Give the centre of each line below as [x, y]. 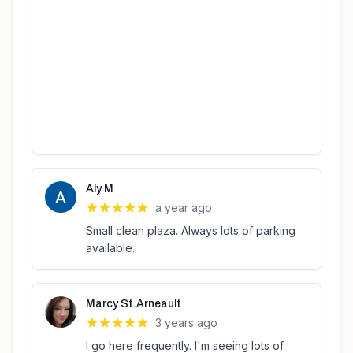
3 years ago [186, 323]
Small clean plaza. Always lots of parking [191, 230]
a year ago [184, 208]
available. [110, 248]
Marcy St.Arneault [134, 304]
